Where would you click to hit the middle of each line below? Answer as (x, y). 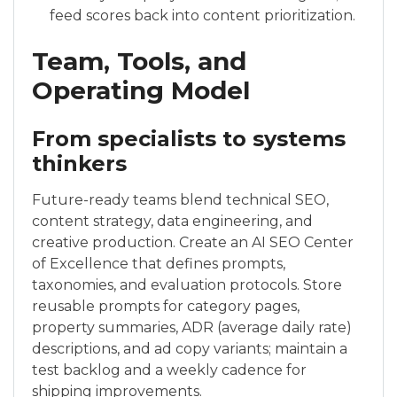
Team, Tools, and (139, 62)
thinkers (79, 164)
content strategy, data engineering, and (172, 222)
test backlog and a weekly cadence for (169, 370)
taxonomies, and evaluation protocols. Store (187, 285)
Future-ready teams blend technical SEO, (180, 200)
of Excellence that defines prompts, (159, 264)
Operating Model (141, 91)
